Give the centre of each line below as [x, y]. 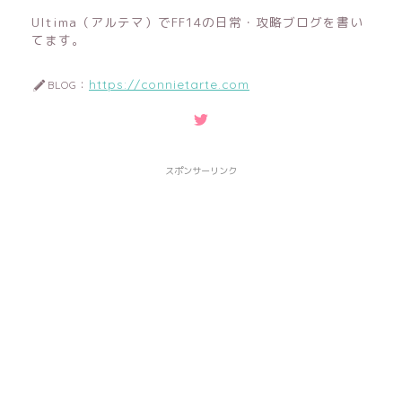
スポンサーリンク [201, 170]
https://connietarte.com [169, 83]
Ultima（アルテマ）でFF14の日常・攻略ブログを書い [197, 22]
